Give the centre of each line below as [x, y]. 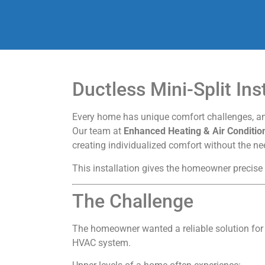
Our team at [98, 131]
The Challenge [133, 201]
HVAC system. [101, 243]
